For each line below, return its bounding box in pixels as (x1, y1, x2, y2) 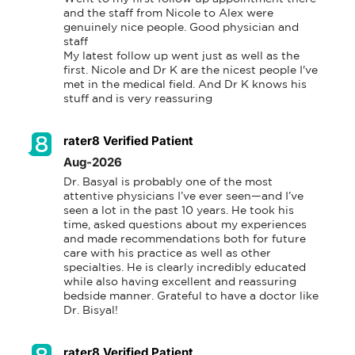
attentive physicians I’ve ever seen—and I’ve (63, 192, 303, 202)
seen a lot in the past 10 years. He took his (63, 206, 294, 216)
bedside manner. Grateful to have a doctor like (63, 292, 319, 302)
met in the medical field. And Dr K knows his (63, 80, 307, 90)
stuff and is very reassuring (63, 94, 212, 105)
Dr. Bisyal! (63, 306, 118, 316)
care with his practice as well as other (63, 249, 271, 259)
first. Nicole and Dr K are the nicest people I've (63, 66, 318, 76)
